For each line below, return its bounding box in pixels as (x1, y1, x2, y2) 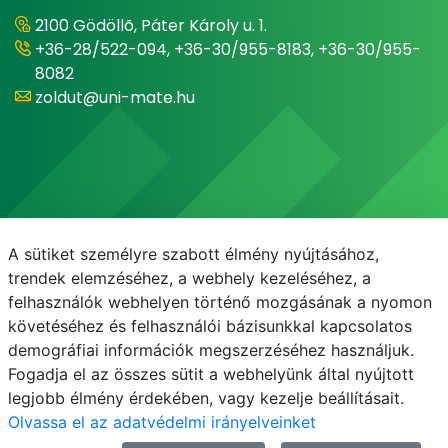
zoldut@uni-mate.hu (35, 86, 195, 109)
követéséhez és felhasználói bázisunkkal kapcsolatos (8, 316, 412, 336)
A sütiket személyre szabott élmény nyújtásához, (8, 244, 379, 264)
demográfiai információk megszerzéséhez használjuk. (8, 340, 414, 360)
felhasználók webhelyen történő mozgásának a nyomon (8, 292, 432, 312)
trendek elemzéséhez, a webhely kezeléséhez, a (8, 268, 371, 288)
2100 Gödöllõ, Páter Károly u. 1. (35, 14, 267, 37)
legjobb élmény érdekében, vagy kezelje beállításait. (8, 388, 404, 408)
